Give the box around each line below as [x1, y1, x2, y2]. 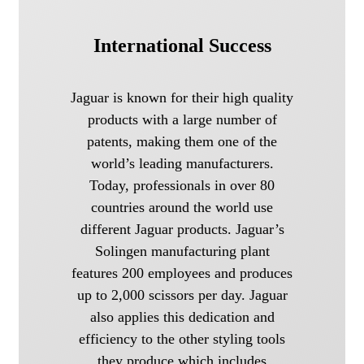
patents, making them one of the [87, 133, 277, 150]
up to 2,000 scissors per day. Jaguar [76, 287, 288, 304]
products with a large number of [87, 111, 277, 128]
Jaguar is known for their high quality [71, 89, 293, 106]
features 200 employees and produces [71, 265, 292, 282]
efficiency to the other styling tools [79, 331, 285, 348]
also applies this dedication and [89, 309, 275, 326]
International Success [93, 34, 271, 56]
